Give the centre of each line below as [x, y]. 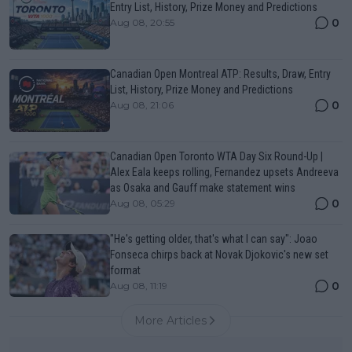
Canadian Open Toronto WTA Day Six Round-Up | [216, 156]
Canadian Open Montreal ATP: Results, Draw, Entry [220, 73]
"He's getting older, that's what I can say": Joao [214, 238]
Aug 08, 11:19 [139, 285]
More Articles [170, 320]
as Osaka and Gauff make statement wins [203, 187]
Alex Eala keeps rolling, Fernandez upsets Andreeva [224, 172]
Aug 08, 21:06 [142, 104]
